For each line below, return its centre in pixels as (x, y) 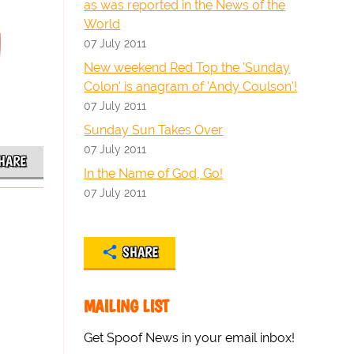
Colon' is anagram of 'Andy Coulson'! (191, 87)
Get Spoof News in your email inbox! (190, 338)
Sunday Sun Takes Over (154, 130)
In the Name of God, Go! (154, 173)
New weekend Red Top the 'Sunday (187, 68)
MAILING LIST (127, 306)
